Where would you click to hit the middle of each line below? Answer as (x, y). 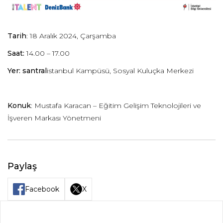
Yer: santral (27, 70)
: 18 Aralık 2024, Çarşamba (71, 36)
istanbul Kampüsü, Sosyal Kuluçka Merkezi (120, 70)
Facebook (42, 189)
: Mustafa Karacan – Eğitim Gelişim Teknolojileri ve (116, 105)
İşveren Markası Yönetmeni (54, 118)
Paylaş (22, 166)
